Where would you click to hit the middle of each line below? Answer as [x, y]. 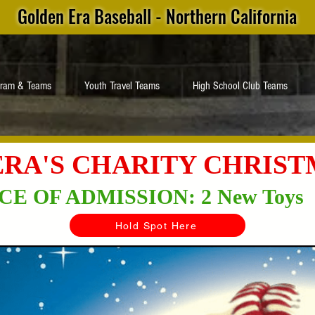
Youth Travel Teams [122, 86]
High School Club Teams [240, 86]
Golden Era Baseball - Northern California [157, 16]
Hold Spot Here [156, 225]
